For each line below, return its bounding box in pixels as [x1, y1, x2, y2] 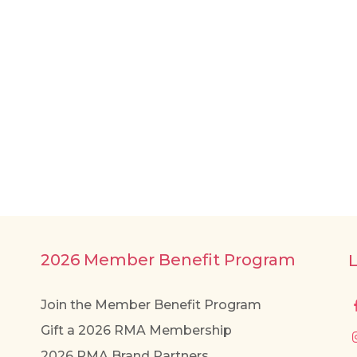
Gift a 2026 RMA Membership [40, 323, 232, 339]
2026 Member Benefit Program [40, 250, 296, 270]
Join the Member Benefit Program [40, 297, 261, 313]
